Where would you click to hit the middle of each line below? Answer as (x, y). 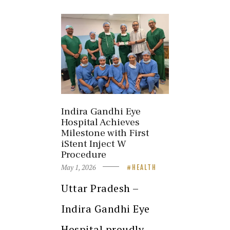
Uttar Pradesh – (100, 188)
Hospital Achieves (100, 122)
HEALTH (145, 168)
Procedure (84, 154)
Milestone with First (105, 133)
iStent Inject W (94, 143)
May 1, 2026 (79, 168)
